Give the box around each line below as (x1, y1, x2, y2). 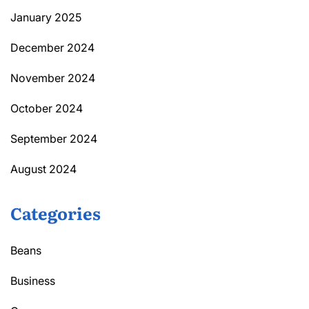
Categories (10, 201, 101, 226)
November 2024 (10, 71, 95, 86)
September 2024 (10, 132, 97, 146)
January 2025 (10, 10, 81, 25)
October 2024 (10, 101, 83, 116)
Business (10, 274, 55, 288)
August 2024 (10, 162, 77, 177)
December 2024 (10, 41, 94, 55)
